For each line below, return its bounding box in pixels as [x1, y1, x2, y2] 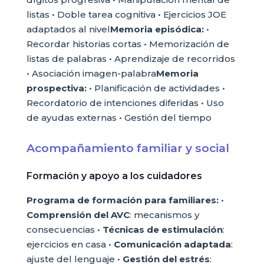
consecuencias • [26, 224, 103, 235]
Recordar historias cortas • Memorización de [26, 38, 229, 49]
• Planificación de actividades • [86, 82, 225, 94]
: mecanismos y [129, 209, 199, 220]
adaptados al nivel [26, 24, 110, 35]
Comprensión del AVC [26, 209, 130, 220]
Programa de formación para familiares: [26, 194, 219, 206]
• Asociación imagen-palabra [26, 68, 156, 79]
